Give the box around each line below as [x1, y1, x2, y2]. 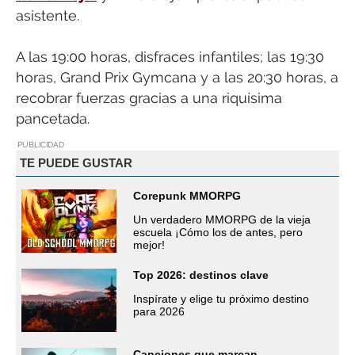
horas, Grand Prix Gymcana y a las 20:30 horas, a [16, 69, 338, 86]
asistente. [16, 6, 79, 24]
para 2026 [133, 304, 185, 318]
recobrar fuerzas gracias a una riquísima [16, 90, 282, 107]
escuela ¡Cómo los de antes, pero [133, 225, 303, 239]
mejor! [133, 238, 165, 251]
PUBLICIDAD [17, 139, 64, 149]
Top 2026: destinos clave [133, 268, 269, 281]
